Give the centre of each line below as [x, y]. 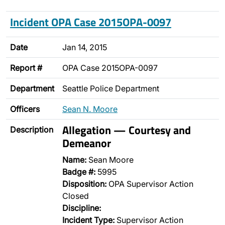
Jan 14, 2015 [85, 47]
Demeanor [87, 143]
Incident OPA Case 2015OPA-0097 [91, 22]
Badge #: [79, 172]
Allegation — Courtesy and [127, 130]
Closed [76, 196]
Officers [25, 109]
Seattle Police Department [111, 88]
